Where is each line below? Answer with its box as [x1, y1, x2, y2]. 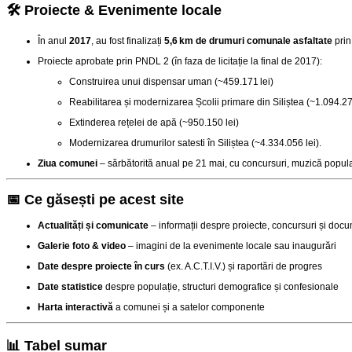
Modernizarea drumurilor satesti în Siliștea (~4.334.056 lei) [69, 137, 319, 149]
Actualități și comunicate [38, 220, 148, 232]
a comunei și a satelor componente [113, 302, 265, 313]
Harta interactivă [38, 302, 113, 313]
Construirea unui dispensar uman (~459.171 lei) [69, 76, 273, 88]
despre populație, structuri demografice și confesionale [103, 281, 339, 293]
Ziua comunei [38, 158, 97, 170]
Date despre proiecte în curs [38, 261, 165, 273]
